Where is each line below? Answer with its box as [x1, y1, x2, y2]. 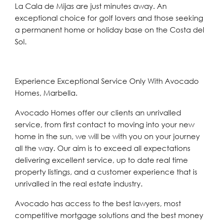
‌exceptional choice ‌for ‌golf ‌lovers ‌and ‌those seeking [15, 13, 203, 22]
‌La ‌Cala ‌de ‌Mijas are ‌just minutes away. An [15, 1, 167, 10]
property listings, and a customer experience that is [15, 167, 197, 176]
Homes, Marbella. [15, 88, 77, 97]
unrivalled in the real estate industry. [15, 179, 143, 188]
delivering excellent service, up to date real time [15, 155, 188, 164]
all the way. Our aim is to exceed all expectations [15, 144, 190, 152]
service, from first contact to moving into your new [15, 120, 194, 129]
